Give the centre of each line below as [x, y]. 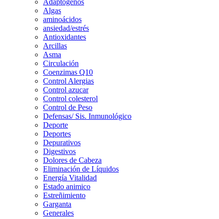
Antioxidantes [65, 37]
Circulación [61, 63]
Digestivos [59, 151]
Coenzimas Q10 [68, 72]
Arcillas [55, 45]
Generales [58, 213]
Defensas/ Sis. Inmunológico [87, 116]
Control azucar [66, 89]
